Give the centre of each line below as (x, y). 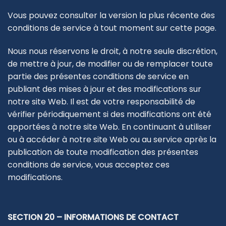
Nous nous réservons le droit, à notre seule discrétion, (112, 51)
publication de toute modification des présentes (103, 152)
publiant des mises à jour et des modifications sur (104, 89)
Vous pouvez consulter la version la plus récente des (111, 16)
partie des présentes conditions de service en (98, 76)
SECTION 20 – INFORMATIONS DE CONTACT (93, 217)
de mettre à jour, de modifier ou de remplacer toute (110, 64)
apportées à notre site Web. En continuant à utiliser (109, 127)
